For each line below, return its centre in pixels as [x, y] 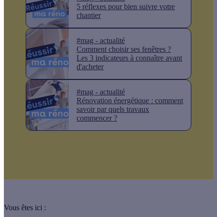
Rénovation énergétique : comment [130, 100]
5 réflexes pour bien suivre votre [126, 6]
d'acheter [90, 66]
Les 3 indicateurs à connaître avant [129, 58]
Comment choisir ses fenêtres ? [124, 49]
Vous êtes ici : [25, 207]
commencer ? [97, 118]
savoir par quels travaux [113, 109]
